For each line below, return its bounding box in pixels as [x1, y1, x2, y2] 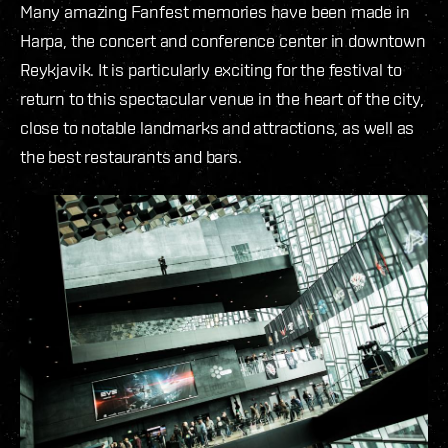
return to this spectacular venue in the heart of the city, [20, 88, 424, 110]
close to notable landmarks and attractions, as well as [20, 117, 415, 139]
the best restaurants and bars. [20, 146, 250, 168]
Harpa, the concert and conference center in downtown [20, 30, 426, 52]
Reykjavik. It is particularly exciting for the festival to [20, 59, 402, 81]
